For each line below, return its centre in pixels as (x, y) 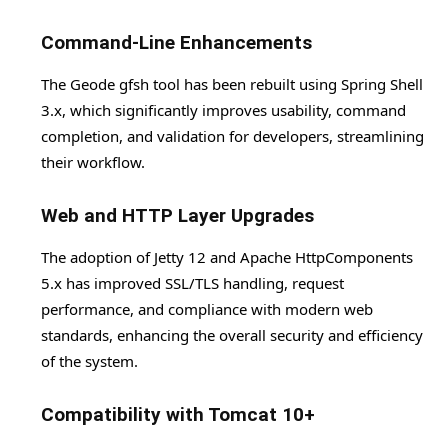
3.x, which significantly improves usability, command (223, 110)
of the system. (89, 361)
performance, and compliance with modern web (207, 309)
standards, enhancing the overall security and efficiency (232, 335)
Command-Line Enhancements (176, 43)
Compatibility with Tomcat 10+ (178, 415)
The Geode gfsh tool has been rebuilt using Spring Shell (232, 84)
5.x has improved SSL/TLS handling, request (192, 283)
